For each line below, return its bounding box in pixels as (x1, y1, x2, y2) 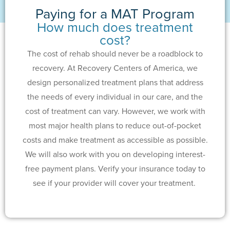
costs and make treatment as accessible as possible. (22, 134, 208, 146)
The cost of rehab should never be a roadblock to (27, 48, 203, 60)
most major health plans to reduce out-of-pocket (29, 120, 201, 132)
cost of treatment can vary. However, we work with (25, 105, 205, 118)
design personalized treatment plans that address (27, 76, 203, 89)
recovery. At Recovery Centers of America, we (32, 62, 198, 74)
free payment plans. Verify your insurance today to (25, 163, 205, 175)
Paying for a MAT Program (35, 4, 195, 25)
